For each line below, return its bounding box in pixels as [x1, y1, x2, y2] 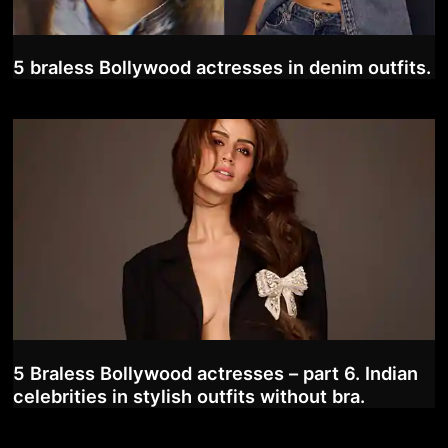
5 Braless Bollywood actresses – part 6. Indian [12, 362, 418, 385]
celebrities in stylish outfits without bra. [12, 385, 365, 408]
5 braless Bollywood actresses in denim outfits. [12, 56, 431, 79]
